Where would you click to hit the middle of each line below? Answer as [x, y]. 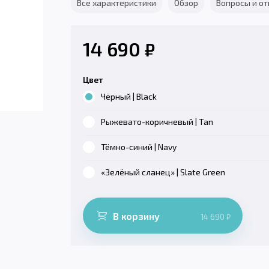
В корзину [136, 216]
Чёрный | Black [129, 96]
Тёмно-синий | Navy [139, 147]
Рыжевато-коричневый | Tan [157, 122]
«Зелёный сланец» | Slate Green [163, 172]
